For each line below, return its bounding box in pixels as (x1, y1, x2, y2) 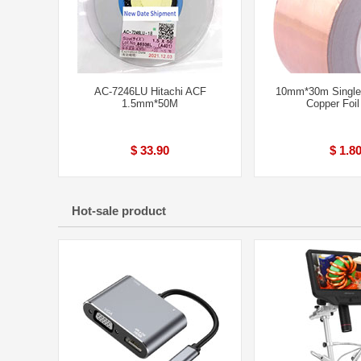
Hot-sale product (72, 204, 166, 218)
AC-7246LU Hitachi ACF (93, 85, 206, 98)
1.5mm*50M (122, 98, 178, 110)
